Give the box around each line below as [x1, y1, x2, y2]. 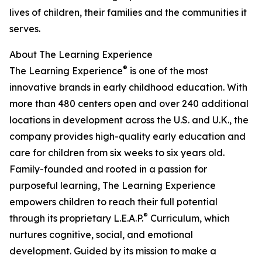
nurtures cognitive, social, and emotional [9, 229, 193, 241]
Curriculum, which [148, 212, 230, 225]
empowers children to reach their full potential [9, 196, 218, 208]
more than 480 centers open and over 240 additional [9, 98, 249, 110]
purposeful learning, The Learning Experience [9, 180, 216, 192]
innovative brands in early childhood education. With [9, 81, 247, 94]
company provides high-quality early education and [9, 130, 246, 143]
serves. [9, 23, 40, 35]
